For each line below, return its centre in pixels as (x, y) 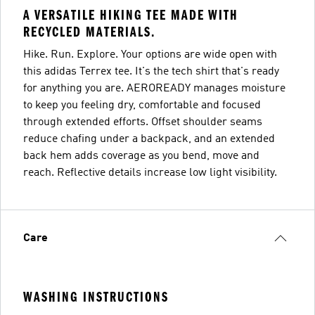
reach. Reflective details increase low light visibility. (150, 173)
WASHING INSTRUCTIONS (96, 297)
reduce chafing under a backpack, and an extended (149, 139)
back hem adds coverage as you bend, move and (141, 156)
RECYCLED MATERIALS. (89, 32)
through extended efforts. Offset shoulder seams (143, 122)
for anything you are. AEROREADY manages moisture (154, 89)
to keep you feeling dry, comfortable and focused (142, 105)
